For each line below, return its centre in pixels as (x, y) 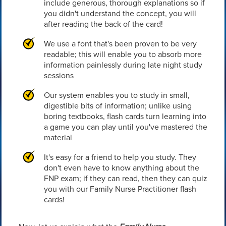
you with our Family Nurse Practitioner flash (120, 189)
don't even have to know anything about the (121, 168)
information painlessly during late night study (123, 65)
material (58, 137)
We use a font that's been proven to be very (120, 44)
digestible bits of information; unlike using (118, 106)
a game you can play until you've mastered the (125, 127)
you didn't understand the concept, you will (120, 13)
